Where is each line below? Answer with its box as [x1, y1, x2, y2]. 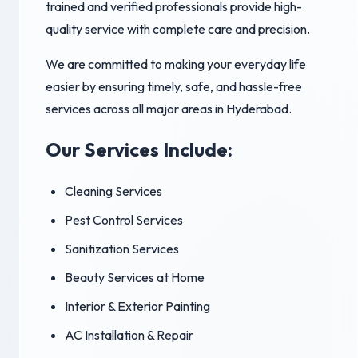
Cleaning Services [65, 182, 162, 199]
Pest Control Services [65, 211, 183, 228]
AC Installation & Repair [65, 326, 193, 343]
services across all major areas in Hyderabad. [46, 100, 292, 117]
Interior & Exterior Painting [65, 297, 210, 314]
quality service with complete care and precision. [46, 20, 310, 37]
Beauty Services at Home [65, 268, 205, 285]
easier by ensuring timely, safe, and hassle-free [46, 78, 302, 94]
